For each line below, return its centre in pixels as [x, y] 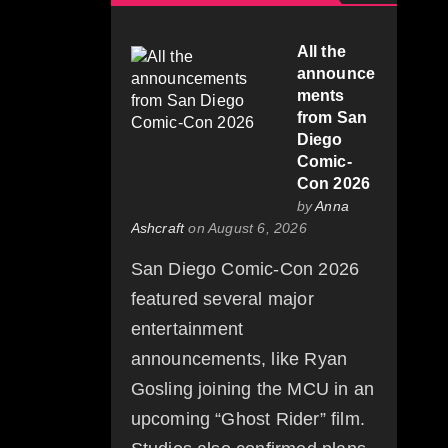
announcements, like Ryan [239, 359]
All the [321, 52]
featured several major [222, 299]
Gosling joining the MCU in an [252, 389]
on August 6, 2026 [245, 228]
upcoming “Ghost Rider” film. [248, 419]
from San [332, 118]
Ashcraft [157, 228]
